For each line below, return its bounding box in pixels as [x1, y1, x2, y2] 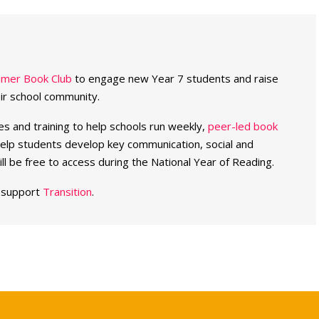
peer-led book [207, 118, 278, 133]
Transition [42, 184, 92, 199]
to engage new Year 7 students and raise [71, 70, 278, 85]
